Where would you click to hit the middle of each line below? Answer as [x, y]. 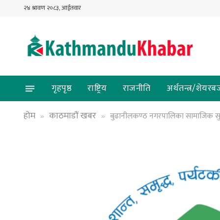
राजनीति [137, 88]
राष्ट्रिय [97, 88]
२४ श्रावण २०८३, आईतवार [52, 8]
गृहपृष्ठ [62, 88]
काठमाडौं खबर [73, 116]
